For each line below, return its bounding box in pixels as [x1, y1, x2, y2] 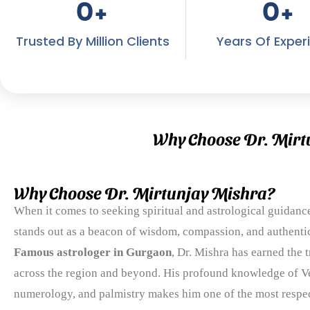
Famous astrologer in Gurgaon [14, 245, 172, 259]
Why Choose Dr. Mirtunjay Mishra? [14, 182, 275, 202]
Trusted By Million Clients [15, 32, 170, 50]
